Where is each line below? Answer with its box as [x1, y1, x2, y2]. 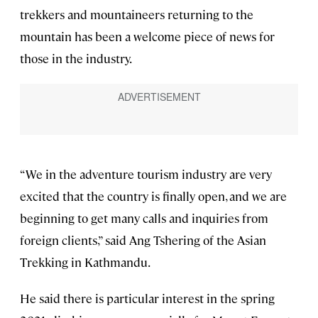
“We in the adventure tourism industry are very [20, 166, 272, 182]
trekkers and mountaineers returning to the [20, 6, 253, 22]
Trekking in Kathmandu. [20, 254, 150, 270]
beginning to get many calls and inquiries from [20, 210, 268, 226]
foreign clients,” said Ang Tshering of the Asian [20, 232, 266, 248]
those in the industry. [20, 50, 132, 66]
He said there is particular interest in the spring [20, 290, 275, 307]
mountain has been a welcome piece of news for [20, 28, 275, 44]
